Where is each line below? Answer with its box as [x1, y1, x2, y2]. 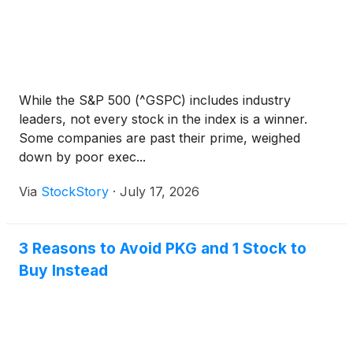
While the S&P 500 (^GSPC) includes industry [19, 92, 291, 109]
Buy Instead [19, 261, 108, 281]
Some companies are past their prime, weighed [19, 130, 300, 147]
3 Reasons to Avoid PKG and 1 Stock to [19, 239, 307, 258]
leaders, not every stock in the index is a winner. [19, 111, 307, 128]
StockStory [41, 184, 109, 200]
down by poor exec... [19, 149, 146, 165]
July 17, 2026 [120, 184, 199, 200]
